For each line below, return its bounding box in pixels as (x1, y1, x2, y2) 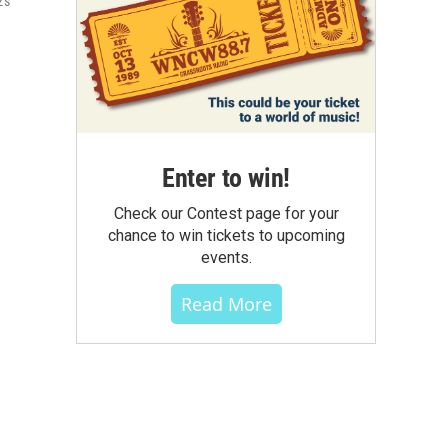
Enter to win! (161, 162, 291, 193)
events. (200, 247, 252, 267)
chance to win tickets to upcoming (107, 225, 345, 245)
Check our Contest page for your (113, 203, 339, 223)
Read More (180, 291, 272, 316)
